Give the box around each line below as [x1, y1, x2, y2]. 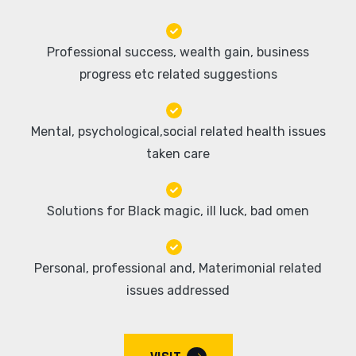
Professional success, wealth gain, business [47, 44, 309, 60]
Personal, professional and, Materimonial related [34, 261, 322, 276]
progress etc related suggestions [79, 67, 277, 82]
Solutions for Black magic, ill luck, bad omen [47, 203, 309, 219]
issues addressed [126, 283, 230, 298]
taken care [146, 146, 210, 161]
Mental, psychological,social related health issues [30, 124, 326, 139]
